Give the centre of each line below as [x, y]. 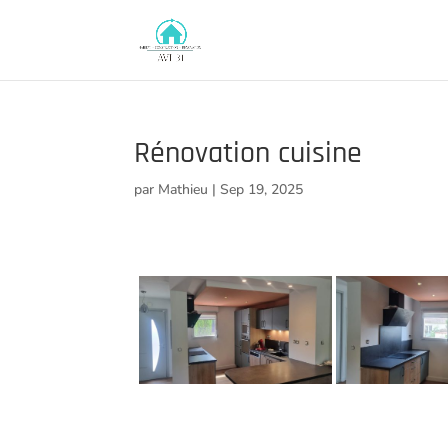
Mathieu [183, 189]
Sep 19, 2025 [262, 189]
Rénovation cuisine [248, 153]
